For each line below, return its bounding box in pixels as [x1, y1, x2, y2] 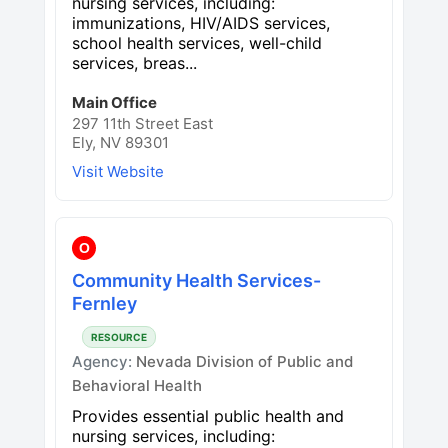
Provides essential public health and [72, 405, 344, 426]
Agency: [72, 351, 136, 371]
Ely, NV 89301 [72, 132, 169, 152]
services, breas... [72, 52, 197, 73]
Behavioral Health [72, 375, 202, 395]
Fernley [72, 292, 137, 314]
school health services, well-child [72, 32, 322, 53]
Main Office [72, 92, 157, 112]
